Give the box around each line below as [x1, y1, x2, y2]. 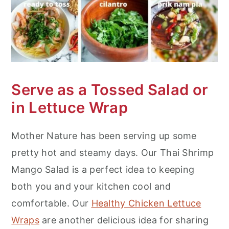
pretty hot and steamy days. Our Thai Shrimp [11, 147, 214, 158]
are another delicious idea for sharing [39, 215, 209, 225]
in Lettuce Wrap [11, 99, 128, 117]
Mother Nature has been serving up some [11, 130, 197, 141]
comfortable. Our [11, 198, 91, 209]
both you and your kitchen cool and [11, 181, 171, 192]
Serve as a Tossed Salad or [11, 81, 209, 99]
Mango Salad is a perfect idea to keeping [11, 164, 195, 175]
